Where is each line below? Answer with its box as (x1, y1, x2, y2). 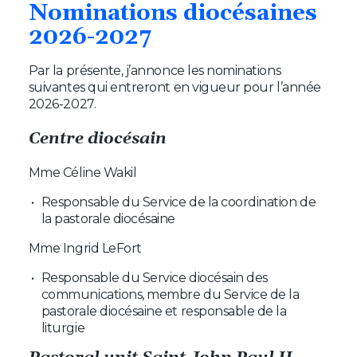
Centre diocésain (28, 128, 167, 150)
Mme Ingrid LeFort (28, 241, 142, 257)
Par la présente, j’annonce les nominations (28, 62, 281, 78)
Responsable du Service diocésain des (41, 270, 268, 286)
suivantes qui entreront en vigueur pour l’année (28, 79, 321, 95)
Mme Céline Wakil (28, 165, 137, 181)
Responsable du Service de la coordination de (41, 194, 316, 210)
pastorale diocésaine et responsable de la (41, 304, 287, 320)
